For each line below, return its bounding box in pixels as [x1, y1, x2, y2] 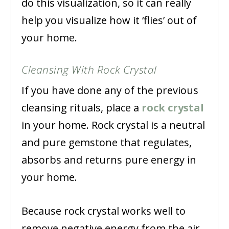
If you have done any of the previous [21, 83, 199, 98]
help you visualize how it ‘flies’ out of [21, 13, 197, 28]
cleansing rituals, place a [21, 101, 142, 115]
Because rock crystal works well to [21, 204, 186, 218]
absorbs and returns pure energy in [21, 153, 197, 167]
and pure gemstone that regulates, [21, 135, 192, 150]
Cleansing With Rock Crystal [21, 62, 157, 77]
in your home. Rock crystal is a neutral [21, 118, 205, 132]
